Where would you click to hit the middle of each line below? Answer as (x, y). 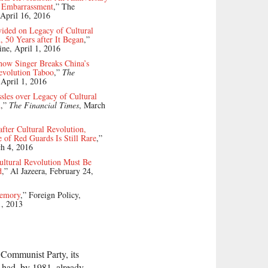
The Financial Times (44, 105)
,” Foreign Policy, (51, 194)
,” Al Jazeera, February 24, (48, 170)
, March (92, 105)
